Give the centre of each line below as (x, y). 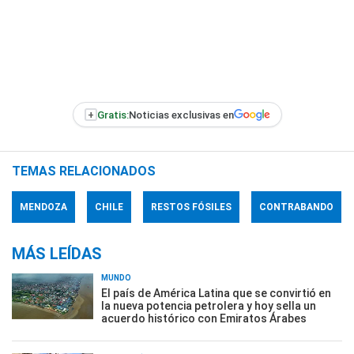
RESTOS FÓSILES (191, 207)
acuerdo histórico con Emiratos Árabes (204, 318)
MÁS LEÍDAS (57, 254)
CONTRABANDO (296, 207)
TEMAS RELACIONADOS (84, 171)
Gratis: (113, 115)
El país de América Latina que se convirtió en (216, 293)
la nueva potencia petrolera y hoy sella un (209, 306)
